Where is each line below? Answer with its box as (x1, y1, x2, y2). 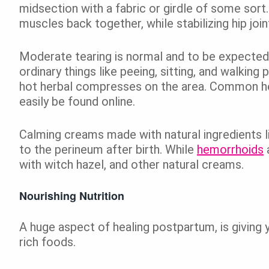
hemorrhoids (197, 142, 264, 157)
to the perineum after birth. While (19, 142, 197, 157)
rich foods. (19, 234, 76, 249)
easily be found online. (19, 94, 135, 109)
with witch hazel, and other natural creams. (19, 157, 244, 172)
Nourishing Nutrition (19, 187, 124, 204)
